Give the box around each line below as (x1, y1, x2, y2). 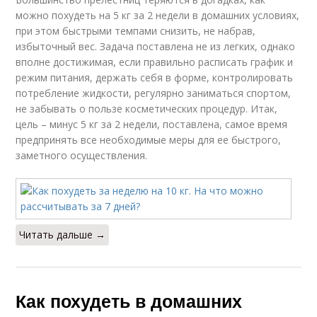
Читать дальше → (19, 228, 106, 241)
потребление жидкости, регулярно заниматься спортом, (16, 86, 292, 100)
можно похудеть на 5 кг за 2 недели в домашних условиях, (16, 8, 300, 22)
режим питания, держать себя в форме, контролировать (16, 71, 294, 84)
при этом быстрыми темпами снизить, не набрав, (16, 24, 256, 38)
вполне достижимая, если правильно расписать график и (16, 55, 294, 69)
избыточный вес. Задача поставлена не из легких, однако (16, 40, 296, 53)
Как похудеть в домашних (16, 288, 243, 313)
